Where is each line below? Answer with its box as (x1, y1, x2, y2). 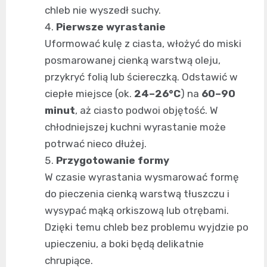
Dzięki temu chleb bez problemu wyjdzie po (45, 221, 249, 234)
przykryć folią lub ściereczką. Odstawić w (45, 71, 238, 83)
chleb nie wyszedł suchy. (45, 4, 161, 17)
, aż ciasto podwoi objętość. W (75, 104, 218, 117)
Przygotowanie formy (56, 154, 169, 167)
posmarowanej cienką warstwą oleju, (45, 54, 221, 67)
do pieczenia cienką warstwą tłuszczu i (45, 188, 229, 200)
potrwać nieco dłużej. (45, 138, 147, 150)
